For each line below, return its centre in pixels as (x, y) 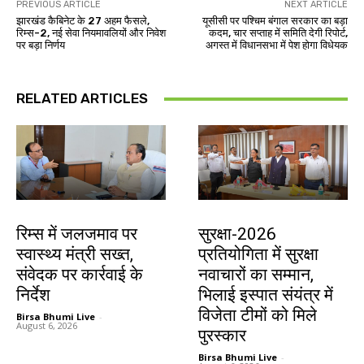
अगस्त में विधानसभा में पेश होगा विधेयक (276, 45)
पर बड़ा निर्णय (41, 45)
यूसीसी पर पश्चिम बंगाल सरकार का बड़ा (275, 21)
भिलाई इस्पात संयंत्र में (266, 295)
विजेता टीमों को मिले (258, 316)
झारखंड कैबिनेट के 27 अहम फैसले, (83, 21)
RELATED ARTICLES (82, 99)
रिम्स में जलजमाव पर (77, 234)
